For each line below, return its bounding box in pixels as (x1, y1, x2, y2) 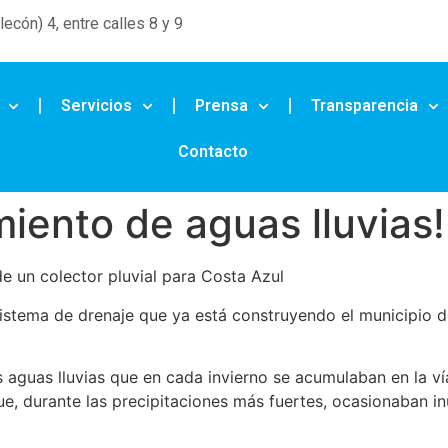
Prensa (194, 96, 248, 116)
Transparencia (311, 96, 419, 116)
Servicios (60, 96, 132, 116)
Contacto (178, 142, 249, 162)
